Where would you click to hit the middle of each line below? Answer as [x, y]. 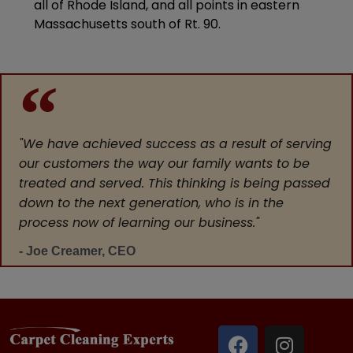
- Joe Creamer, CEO [78, 251]
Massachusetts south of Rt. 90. [127, 24]
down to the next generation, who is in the [152, 203]
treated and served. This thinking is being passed [175, 183]
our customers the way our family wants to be [165, 163]
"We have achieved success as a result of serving [176, 143]
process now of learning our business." [139, 222]
